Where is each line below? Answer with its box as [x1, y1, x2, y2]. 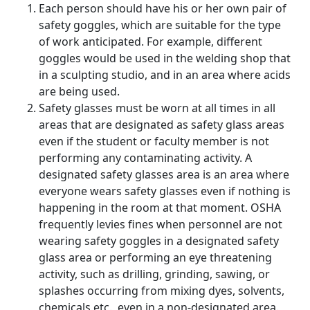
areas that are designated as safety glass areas [39, 117, 284, 132]
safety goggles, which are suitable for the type [39, 17, 281, 33]
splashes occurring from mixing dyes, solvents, [39, 283, 284, 298]
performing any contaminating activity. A [39, 150, 252, 165]
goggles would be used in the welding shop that [39, 51, 291, 66]
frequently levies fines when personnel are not [39, 217, 282, 232]
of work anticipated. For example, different [39, 34, 262, 49]
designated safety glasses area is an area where [39, 167, 289, 182]
